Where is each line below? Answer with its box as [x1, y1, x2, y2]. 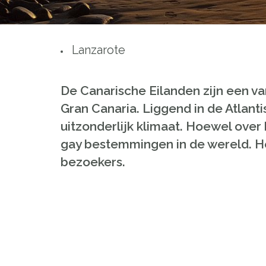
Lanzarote [72, 43, 125, 57]
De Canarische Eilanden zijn [61, 83, 223, 98]
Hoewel [186, 119, 232, 134]
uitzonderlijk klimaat [61, 119, 180, 134]
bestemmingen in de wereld [84, 137, 249, 151]
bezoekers [61, 154, 122, 169]
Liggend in [142, 101, 204, 116]
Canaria [91, 101, 137, 116]
